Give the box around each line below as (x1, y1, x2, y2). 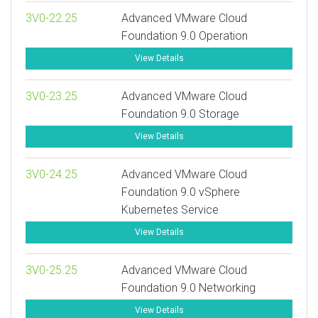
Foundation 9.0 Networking (121, 281, 256, 295)
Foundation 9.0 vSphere (121, 185, 241, 199)
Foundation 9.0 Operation (121, 29, 248, 43)
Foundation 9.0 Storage (121, 107, 240, 121)
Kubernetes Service (121, 203, 219, 216)
